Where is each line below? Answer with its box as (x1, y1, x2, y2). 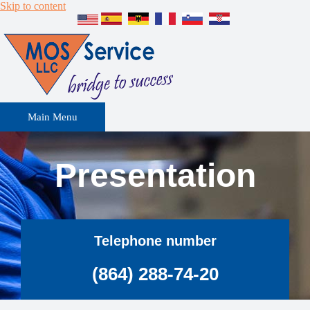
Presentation (54, 157, 256, 194)
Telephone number (93, 233, 217, 248)
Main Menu (28, 111, 77, 122)
